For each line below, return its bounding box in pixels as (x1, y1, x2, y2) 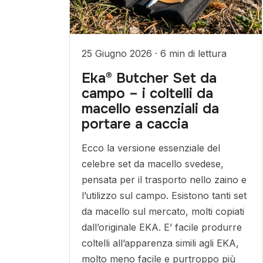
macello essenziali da (81, 100, 219, 117)
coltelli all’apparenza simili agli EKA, (81, 237, 239, 249)
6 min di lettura (160, 48, 227, 59)
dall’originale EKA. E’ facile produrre (81, 221, 242, 233)
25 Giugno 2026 (81, 48, 155, 59)
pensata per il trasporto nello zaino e (81, 174, 247, 186)
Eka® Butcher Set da (81, 69, 217, 87)
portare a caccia (81, 115, 188, 133)
